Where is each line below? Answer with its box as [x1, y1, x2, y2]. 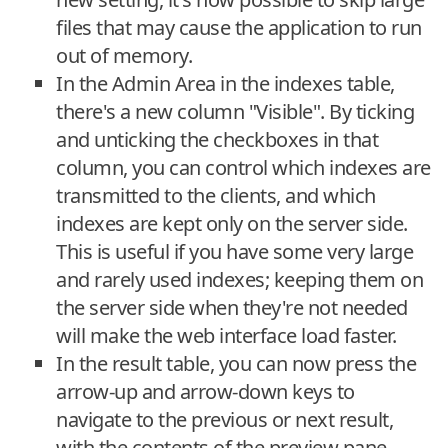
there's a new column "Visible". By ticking [56, 97, 414, 125]
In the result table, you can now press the [56, 349, 416, 377]
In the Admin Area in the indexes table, [56, 69, 395, 97]
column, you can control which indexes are [56, 153, 431, 181]
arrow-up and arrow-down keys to [56, 377, 355, 405]
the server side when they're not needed [56, 293, 408, 321]
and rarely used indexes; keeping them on [56, 265, 423, 293]
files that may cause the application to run [56, 13, 422, 41]
